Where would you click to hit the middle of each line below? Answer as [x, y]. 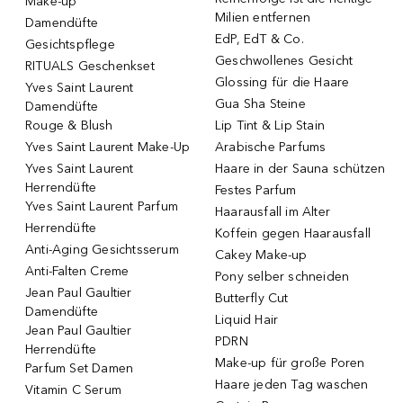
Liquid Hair [247, 319]
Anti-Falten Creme [77, 271]
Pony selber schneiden [282, 276]
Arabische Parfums [271, 147]
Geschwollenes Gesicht [284, 60]
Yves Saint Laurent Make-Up [108, 147]
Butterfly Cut [252, 298]
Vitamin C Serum [73, 390]
